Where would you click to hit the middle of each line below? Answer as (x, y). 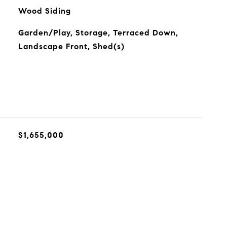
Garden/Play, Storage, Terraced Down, (98, 33)
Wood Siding (44, 11)
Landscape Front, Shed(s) (71, 46)
